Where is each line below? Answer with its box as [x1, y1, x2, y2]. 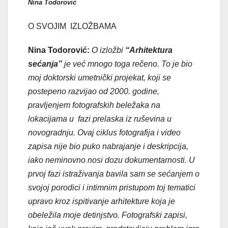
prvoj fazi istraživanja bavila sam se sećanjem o [28, 169, 199, 179]
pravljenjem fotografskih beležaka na [28, 101, 160, 110]
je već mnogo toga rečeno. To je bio [62, 60, 192, 69]
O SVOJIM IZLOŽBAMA [28, 22, 117, 31]
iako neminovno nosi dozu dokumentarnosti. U [28, 156, 195, 165]
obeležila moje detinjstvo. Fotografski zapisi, [28, 211, 187, 220]
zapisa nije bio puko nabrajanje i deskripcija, [28, 142, 188, 151]
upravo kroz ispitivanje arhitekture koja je [28, 197, 175, 206]
